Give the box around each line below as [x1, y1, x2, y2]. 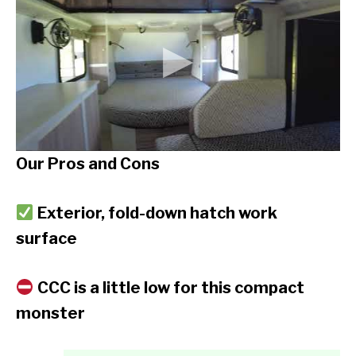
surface [16, 228, 77, 248]
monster [16, 303, 85, 323]
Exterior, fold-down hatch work [37, 203, 277, 222]
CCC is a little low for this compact [37, 277, 304, 297]
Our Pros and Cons [16, 153, 160, 173]
